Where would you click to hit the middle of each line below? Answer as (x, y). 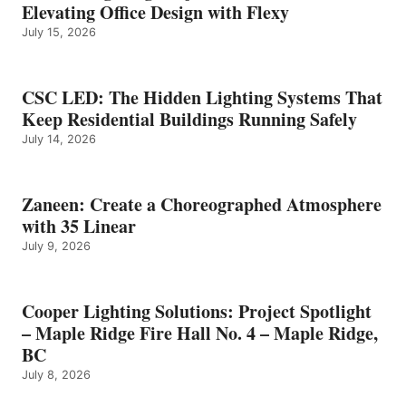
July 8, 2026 (56, 374)
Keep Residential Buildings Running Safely (189, 119)
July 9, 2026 (56, 246)
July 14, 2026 (59, 139)
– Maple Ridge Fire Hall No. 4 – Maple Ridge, (200, 333)
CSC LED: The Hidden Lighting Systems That (202, 97)
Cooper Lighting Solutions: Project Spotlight (197, 311)
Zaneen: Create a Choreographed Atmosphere (202, 204)
